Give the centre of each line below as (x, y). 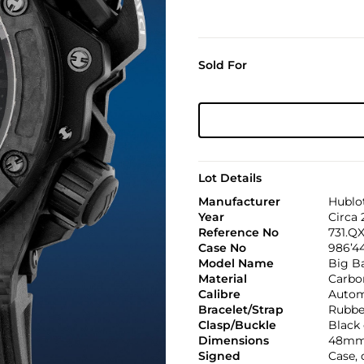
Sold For (222, 65)
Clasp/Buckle (237, 325)
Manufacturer (239, 201)
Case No (222, 248)
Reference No (238, 232)
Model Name (236, 263)
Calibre (219, 294)
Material (222, 279)
